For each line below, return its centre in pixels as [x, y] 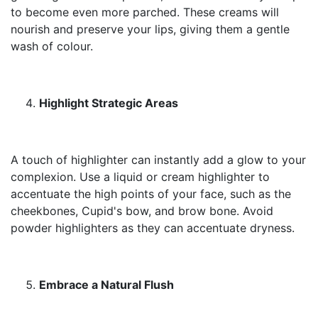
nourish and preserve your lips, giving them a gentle [150, 29]
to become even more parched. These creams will [145, 12]
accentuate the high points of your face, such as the [151, 194]
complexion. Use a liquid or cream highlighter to [140, 177]
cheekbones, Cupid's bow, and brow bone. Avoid [142, 211]
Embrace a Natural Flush [106, 285]
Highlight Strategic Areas [109, 103]
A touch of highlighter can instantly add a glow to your [158, 160]
